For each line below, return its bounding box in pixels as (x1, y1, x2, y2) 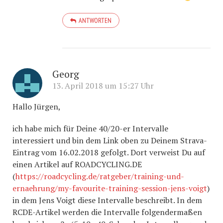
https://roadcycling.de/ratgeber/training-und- (15, 171, 184, 182)
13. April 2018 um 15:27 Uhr (52, 80, 154, 91)
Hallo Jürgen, (12, 101, 61, 112)
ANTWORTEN (79, 16, 111, 25)
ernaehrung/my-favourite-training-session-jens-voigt (12, 183, 207, 194)
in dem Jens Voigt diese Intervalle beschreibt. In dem (12, 195, 202, 206)
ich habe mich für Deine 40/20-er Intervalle (12, 123, 168, 134)
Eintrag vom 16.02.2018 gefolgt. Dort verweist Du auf (12, 147, 205, 158)
